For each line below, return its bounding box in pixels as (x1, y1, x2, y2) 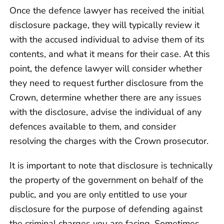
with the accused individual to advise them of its (9, 33, 204, 46)
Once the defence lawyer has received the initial (9, 4, 204, 17)
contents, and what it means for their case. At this (9, 48, 210, 60)
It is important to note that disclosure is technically (9, 159, 212, 172)
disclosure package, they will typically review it (9, 19, 199, 31)
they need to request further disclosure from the (9, 77, 203, 89)
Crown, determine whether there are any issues (9, 91, 201, 104)
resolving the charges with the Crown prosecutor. (9, 135, 208, 147)
